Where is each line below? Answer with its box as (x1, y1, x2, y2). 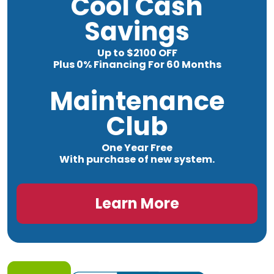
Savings (84, 13, 190, 50)
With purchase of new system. (59, 152, 215, 166)
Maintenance (50, 83, 224, 119)
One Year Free (102, 140, 172, 155)
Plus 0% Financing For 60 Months (53, 57, 221, 72)
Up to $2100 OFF (97, 45, 177, 60)
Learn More (95, 193, 179, 213)
